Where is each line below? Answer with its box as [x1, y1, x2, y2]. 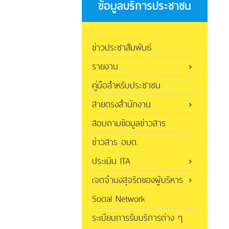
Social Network [92, 191, 145, 207]
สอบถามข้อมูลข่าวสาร [92, 116, 166, 131]
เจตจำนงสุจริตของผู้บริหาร [92, 172, 183, 188]
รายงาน [92, 59, 118, 74]
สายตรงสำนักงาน [92, 97, 151, 112]
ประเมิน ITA [92, 153, 130, 169]
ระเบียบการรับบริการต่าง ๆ [92, 210, 182, 225]
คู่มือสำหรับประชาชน [92, 78, 161, 93]
